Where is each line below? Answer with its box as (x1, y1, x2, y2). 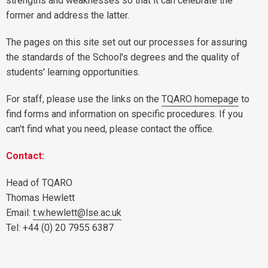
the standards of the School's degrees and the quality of (6, 51, 240, 63)
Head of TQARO (6, 177, 72, 188)
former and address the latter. (6, 10, 129, 21)
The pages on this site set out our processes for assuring (6, 36, 247, 48)
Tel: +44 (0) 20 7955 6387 (6, 222, 114, 233)
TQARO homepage (162, 93, 239, 105)
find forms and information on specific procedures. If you (6, 108, 243, 120)
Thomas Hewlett (6, 192, 75, 203)
